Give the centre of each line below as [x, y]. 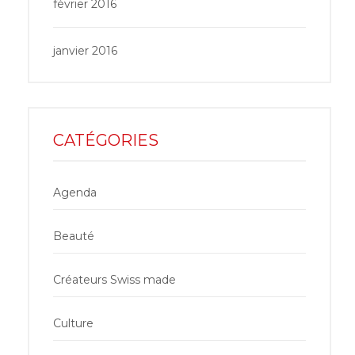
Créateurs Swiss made [115, 279]
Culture [73, 323]
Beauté [74, 236]
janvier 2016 [85, 50]
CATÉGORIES [106, 140]
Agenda [75, 192]
